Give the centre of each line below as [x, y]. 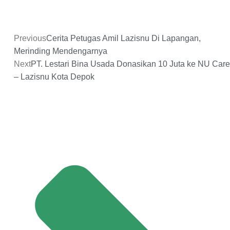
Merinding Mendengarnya [61, 51]
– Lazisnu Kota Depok [54, 76]
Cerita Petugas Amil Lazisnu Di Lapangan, [123, 38]
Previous [30, 38]
